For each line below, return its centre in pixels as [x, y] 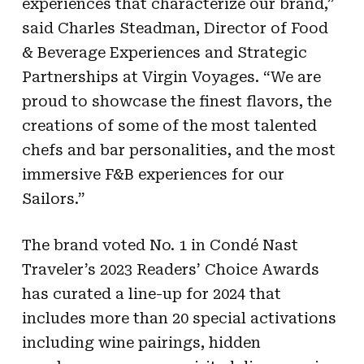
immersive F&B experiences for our [153, 174]
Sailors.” [53, 198]
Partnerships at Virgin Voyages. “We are [171, 76]
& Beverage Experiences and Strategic [164, 52]
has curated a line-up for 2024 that [151, 293]
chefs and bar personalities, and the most [178, 149]
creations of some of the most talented [169, 125]
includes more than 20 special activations [179, 318]
